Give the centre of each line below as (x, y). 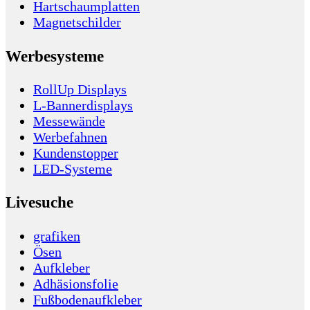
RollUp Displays (80, 90)
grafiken (57, 236)
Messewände (69, 121)
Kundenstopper (76, 153)
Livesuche (39, 202)
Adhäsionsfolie (76, 283)
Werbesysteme (55, 56)
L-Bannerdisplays (83, 106)
